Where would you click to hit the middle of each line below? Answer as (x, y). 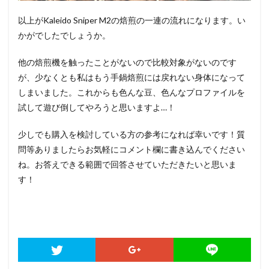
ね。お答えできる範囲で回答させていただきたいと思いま (127, 164)
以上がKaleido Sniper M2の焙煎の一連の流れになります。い (132, 20)
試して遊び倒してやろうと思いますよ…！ (97, 107)
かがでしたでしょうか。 (64, 35)
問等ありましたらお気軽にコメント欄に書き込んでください (131, 149)
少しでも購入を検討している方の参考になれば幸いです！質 (131, 134)
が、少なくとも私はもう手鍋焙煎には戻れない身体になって (131, 77)
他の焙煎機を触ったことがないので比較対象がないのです (127, 62)
